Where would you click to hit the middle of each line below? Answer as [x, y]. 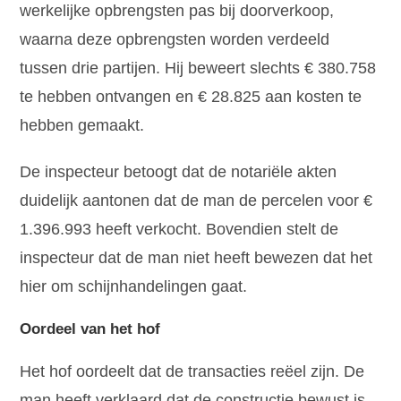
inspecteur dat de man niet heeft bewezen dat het [196, 257]
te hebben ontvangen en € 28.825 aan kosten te [191, 96]
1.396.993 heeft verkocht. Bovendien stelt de [179, 229]
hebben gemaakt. [82, 125]
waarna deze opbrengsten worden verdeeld [175, 39]
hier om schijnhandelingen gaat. [134, 286]
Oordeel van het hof [90, 328]
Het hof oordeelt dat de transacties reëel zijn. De [192, 371]
